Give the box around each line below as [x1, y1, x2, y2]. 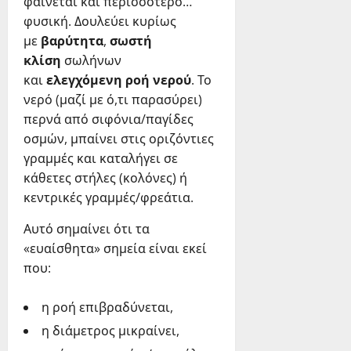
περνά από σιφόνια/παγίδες [24, 110, 194, 128]
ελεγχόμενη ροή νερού [46, 71, 191, 89]
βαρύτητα [41, 32, 103, 50]
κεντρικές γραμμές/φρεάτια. [24, 189, 194, 207]
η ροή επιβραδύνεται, [42, 299, 173, 317]
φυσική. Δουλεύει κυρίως [24, 13, 176, 31]
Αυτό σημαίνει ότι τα [24, 220, 150, 238]
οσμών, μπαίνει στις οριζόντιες [24, 130, 214, 148]
